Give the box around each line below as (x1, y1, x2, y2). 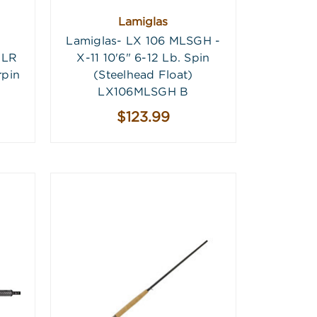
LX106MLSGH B (98, 87, 189, 98)
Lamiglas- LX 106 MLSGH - (66, 36, 221, 47)
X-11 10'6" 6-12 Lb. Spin (76, 53, 210, 64)
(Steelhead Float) (93, 70, 193, 81)
